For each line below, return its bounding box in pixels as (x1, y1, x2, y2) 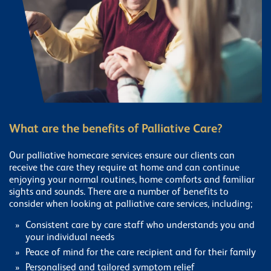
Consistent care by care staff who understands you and (25, 220, 255, 230)
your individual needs (25, 232, 114, 243)
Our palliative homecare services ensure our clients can (9, 151, 235, 161)
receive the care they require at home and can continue (9, 163, 240, 173)
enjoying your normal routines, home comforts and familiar (9, 175, 255, 185)
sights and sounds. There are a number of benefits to (9, 187, 229, 197)
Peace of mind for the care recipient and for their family (25, 247, 256, 258)
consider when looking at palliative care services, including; (9, 199, 252, 209)
